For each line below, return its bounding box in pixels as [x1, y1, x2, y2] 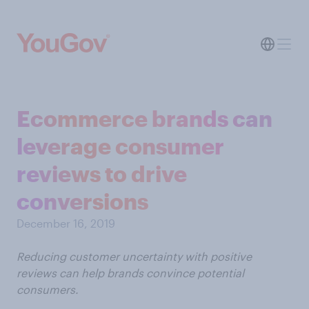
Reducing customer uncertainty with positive [17, 250, 252, 263]
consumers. [17, 283, 79, 296]
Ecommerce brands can [17, 106, 272, 131]
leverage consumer [17, 133, 224, 159]
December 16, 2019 [17, 217, 115, 230]
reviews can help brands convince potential [17, 266, 244, 279]
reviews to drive [17, 161, 187, 186]
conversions [17, 188, 148, 214]
